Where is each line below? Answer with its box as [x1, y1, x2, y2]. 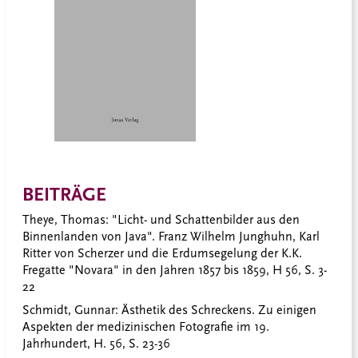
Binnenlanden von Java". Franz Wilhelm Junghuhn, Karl [22, 229, 320, 245]
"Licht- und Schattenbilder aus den [109, 213, 300, 228]
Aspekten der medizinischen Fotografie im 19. [22, 320, 269, 335]
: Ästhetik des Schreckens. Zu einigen [115, 303, 316, 318]
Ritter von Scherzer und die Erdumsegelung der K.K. [22, 246, 302, 261]
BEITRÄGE [22, 183, 106, 206]
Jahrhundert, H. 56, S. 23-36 [22, 336, 170, 352]
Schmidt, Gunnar [22, 303, 115, 318]
